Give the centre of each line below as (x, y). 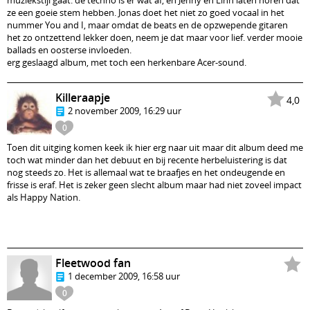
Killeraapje (83, 98)
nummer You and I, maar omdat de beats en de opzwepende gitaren (147, 25)
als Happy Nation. (44, 197)
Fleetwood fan (93, 263)
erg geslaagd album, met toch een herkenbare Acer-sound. (127, 62)
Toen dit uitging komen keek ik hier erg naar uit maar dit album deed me (155, 147)
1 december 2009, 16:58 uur (124, 276)
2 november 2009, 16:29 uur (125, 111)
